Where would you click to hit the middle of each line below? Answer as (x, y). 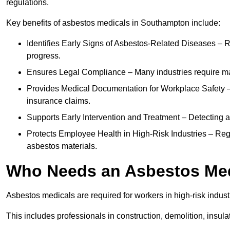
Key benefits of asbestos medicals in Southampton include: (113, 23)
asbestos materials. (62, 146)
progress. (44, 56)
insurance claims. (59, 101)
